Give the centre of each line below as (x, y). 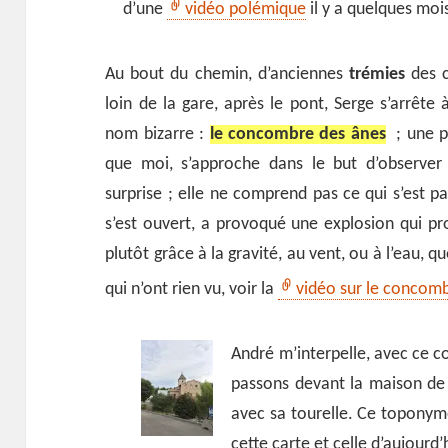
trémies (376, 75)
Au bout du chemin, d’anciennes (227, 75)
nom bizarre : (157, 135)
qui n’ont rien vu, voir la (192, 290)
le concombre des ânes (297, 135)
